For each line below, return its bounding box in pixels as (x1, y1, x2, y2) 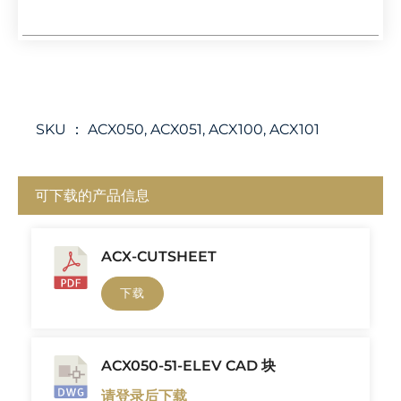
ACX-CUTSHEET (101, 247, 217, 265)
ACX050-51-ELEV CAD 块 (101, 356, 276, 374)
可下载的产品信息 (35, 186, 150, 204)
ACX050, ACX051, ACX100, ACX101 (88, 121, 320, 138)
